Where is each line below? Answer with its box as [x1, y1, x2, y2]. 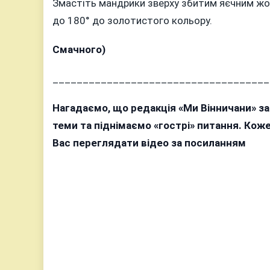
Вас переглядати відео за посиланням [52, 137, 246, 149]
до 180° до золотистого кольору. [52, 14, 212, 27]
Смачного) [52, 43, 105, 56]
